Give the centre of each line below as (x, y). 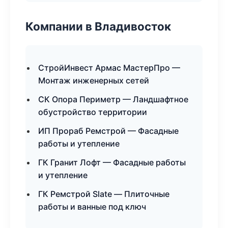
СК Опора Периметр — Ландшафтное (113, 99)
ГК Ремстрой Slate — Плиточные (104, 194)
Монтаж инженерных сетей (94, 80)
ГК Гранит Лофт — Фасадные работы (112, 162)
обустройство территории (93, 112)
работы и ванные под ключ (92, 207)
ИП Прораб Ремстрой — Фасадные (108, 131)
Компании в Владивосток (98, 26)
